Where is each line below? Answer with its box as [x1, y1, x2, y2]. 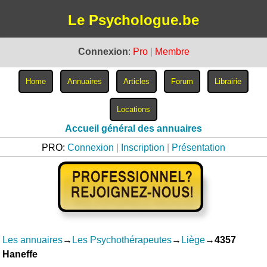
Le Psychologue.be [68, 12, 199, 28]
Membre [154, 46, 190, 57]
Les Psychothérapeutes [72, 235, 172, 245]
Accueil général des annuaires [65, 123, 202, 133]
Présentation [172, 142, 225, 153]
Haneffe [2, 249, 38, 259]
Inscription [121, 142, 164, 153]
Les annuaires [2, 235, 63, 245]
